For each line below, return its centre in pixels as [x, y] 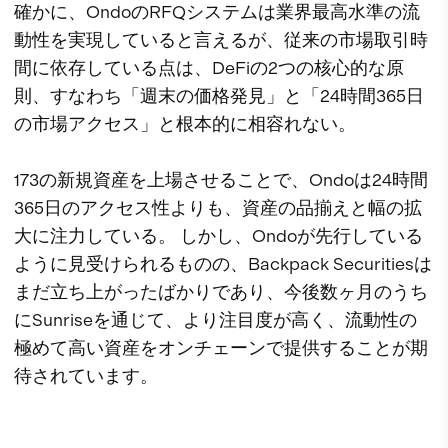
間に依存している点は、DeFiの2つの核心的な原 [209, 67]
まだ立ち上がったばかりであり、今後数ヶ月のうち [221, 291]
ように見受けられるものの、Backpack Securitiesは [223, 263]
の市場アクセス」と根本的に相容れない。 [185, 123]
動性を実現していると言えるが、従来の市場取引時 [221, 39]
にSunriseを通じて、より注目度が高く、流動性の [215, 319]
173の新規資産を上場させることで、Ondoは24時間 [221, 179]
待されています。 [86, 375]
